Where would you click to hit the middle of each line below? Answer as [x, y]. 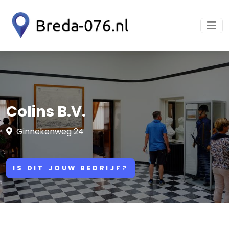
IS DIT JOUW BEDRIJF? [71, 168]
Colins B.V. [46, 111]
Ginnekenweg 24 [50, 132]
